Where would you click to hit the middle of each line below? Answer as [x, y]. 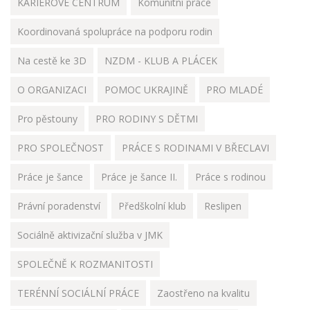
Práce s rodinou [230, 177]
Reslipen [223, 206]
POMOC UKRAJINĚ [146, 90]
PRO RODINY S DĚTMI [147, 119]
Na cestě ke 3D [52, 61]
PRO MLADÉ [235, 90]
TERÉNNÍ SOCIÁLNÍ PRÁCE [78, 293]
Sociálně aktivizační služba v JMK [90, 235]
